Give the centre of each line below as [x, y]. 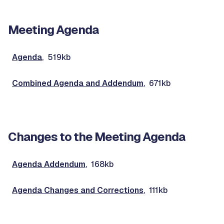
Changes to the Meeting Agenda [96, 137]
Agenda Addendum [49, 164]
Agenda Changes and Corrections [78, 190]
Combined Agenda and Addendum [78, 83]
